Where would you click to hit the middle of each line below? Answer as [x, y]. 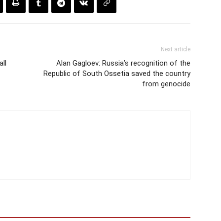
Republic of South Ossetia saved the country [117, 74]
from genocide [166, 84]
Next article [176, 50]
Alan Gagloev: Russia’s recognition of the [123, 63]
